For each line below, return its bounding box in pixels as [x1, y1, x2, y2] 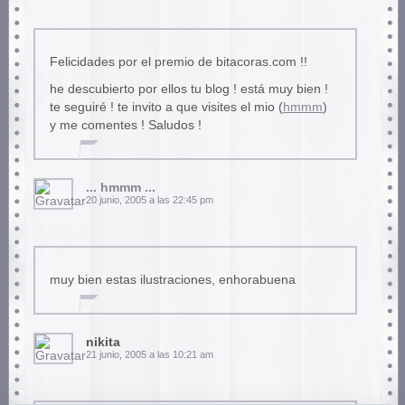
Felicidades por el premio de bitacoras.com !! [49, 55, 307, 70]
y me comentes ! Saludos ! [49, 118, 202, 133]
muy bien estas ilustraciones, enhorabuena [49, 273, 296, 287]
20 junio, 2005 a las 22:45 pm [85, 194, 213, 206]
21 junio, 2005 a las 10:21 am [85, 349, 213, 361]
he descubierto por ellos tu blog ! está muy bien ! [49, 82, 328, 97]
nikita [85, 335, 120, 350]
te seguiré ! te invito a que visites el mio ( [49, 100, 283, 115]
